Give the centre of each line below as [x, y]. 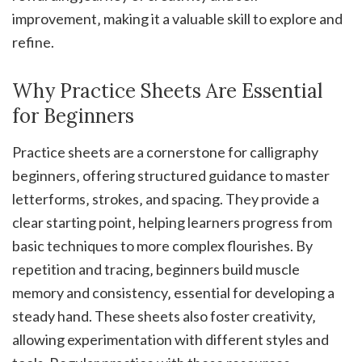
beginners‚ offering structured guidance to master [171, 176]
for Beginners [73, 116]
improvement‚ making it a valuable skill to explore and [177, 19]
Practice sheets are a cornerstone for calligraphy [165, 152]
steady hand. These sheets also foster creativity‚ [164, 316]
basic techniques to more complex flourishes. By [162, 246]
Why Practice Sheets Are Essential [167, 91]
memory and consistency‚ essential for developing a [173, 293]
